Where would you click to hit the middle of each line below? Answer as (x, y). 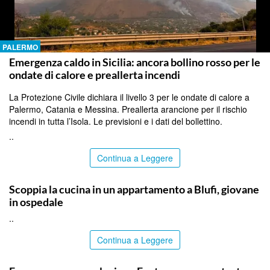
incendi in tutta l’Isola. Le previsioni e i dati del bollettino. (116, 121)
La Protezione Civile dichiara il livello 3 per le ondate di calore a (129, 97)
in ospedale (36, 202)
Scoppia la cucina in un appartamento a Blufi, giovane (134, 189)
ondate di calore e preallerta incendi (95, 74)
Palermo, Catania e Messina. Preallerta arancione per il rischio (128, 109)
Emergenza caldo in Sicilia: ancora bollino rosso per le (135, 62)
